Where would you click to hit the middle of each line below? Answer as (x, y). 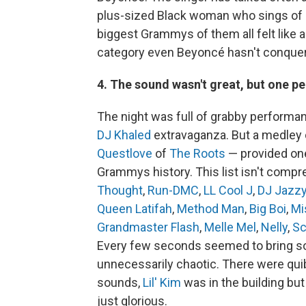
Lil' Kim (162, 282)
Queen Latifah (135, 208)
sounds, (120, 282)
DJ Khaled (124, 135)
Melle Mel (230, 227)
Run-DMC (173, 190)
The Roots (197, 153)
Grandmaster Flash (148, 227)
